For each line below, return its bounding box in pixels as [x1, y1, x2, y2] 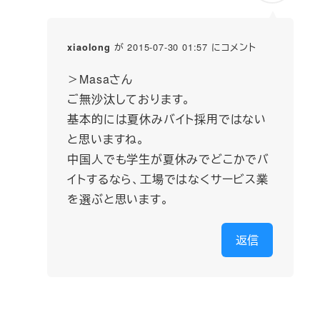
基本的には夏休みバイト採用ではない [67, 111, 266, 128]
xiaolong [67, 41, 111, 54]
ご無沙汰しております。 [67, 91, 191, 108]
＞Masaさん [67, 71, 133, 88]
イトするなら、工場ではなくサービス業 [67, 171, 269, 188]
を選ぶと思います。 [67, 191, 169, 208]
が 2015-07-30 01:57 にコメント [110, 40, 256, 54]
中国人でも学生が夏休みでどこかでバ [67, 151, 269, 168]
